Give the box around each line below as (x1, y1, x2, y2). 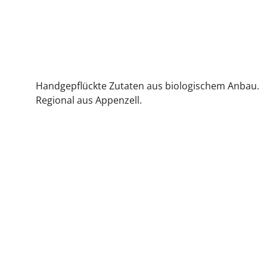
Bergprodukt (44, 48, 101, 61)
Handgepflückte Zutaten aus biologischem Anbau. (36, 79, 262, 92)
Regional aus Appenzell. (36, 94, 144, 107)
